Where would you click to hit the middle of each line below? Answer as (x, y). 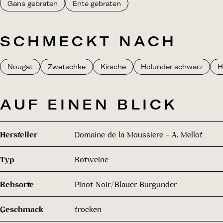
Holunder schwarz (172, 67)
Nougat (20, 67)
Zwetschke (67, 67)
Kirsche (113, 67)
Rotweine (92, 159)
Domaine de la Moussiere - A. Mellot (139, 134)
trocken (88, 209)
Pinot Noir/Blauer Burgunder (126, 184)
